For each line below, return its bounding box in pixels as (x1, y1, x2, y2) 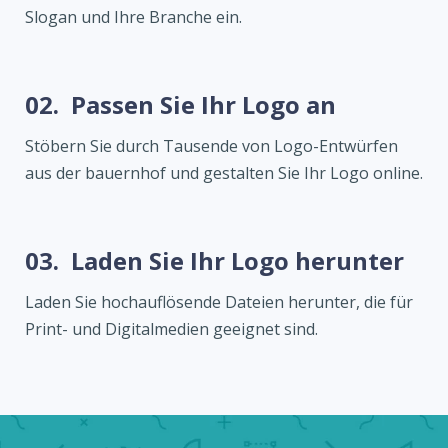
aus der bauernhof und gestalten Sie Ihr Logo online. (25, 162, 423, 185)
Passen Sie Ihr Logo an (71, 88, 336, 122)
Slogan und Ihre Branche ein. (25, 6, 242, 29)
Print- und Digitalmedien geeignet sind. (25, 318, 318, 341)
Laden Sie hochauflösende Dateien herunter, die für (25, 291, 413, 314)
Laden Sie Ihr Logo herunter (71, 244, 404, 278)
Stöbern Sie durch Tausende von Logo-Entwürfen (25, 135, 398, 158)
